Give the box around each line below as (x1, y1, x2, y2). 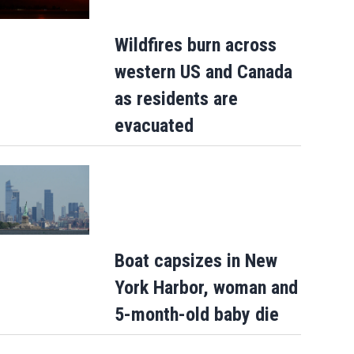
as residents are (114, 88, 238, 111)
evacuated (114, 115, 194, 137)
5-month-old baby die (114, 303, 279, 326)
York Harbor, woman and (114, 277, 298, 299)
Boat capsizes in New (114, 250, 277, 273)
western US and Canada (114, 61, 292, 84)
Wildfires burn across (114, 34, 277, 57)
